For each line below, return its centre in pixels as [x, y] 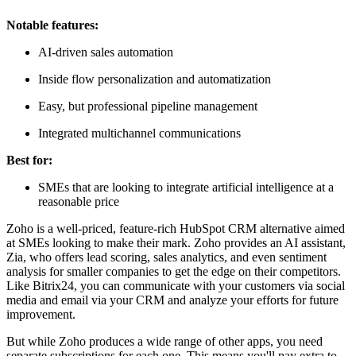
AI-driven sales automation [106, 52]
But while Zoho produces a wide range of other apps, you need [164, 342]
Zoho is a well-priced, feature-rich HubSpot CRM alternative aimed [176, 229]
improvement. [41, 315]
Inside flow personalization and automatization [155, 79]
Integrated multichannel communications [139, 133]
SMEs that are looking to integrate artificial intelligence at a [186, 188]
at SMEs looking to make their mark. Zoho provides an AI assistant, [176, 243]
